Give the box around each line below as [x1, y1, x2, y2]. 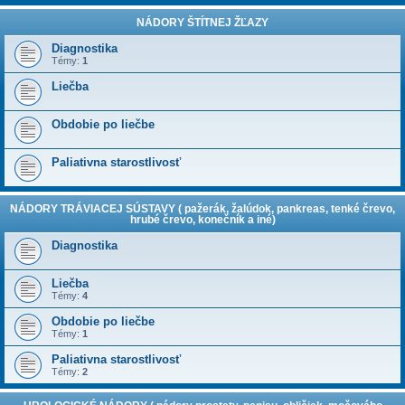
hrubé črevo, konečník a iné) [129, 213, 276, 226]
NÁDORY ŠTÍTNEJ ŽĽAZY [137, 16, 268, 29]
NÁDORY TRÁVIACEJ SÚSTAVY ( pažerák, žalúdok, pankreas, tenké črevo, [10, 202, 395, 215]
